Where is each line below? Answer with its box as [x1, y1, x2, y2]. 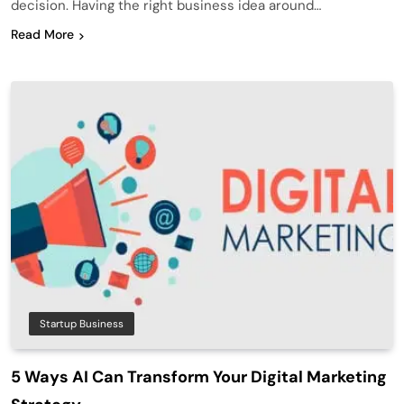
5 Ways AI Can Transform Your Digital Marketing [11, 365, 387, 388]
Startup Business [40, 316, 124, 331]
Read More [11, 26, 74, 43]
